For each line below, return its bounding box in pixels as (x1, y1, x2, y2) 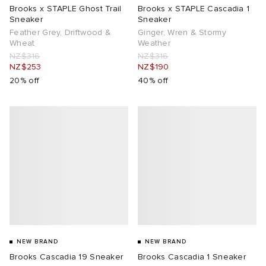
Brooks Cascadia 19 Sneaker (9, 252, 123, 262)
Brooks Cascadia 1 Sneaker (138, 252, 246, 262)
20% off (9, 75, 40, 86)
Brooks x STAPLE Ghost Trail (9, 4, 122, 14)
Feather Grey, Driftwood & (9, 27, 111, 38)
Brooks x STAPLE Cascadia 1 (138, 4, 250, 14)
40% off (138, 75, 169, 86)
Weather (138, 38, 170, 49)
